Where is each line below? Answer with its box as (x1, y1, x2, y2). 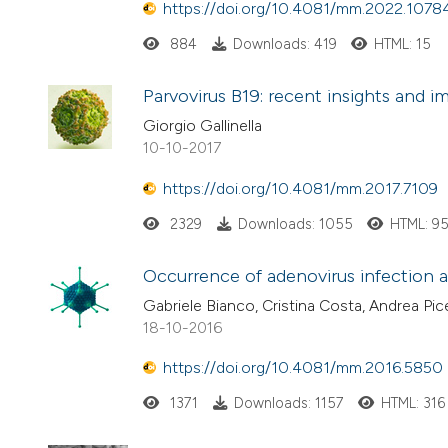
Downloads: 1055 (237, 214, 353, 233)
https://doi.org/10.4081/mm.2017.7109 (163, 178, 438, 198)
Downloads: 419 (232, 35, 337, 54)
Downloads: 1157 (233, 394, 344, 413)
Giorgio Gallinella (143, 116, 262, 136)
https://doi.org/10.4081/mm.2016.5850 (163, 358, 443, 378)
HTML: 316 (381, 394, 446, 413)
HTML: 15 (374, 35, 432, 54)
